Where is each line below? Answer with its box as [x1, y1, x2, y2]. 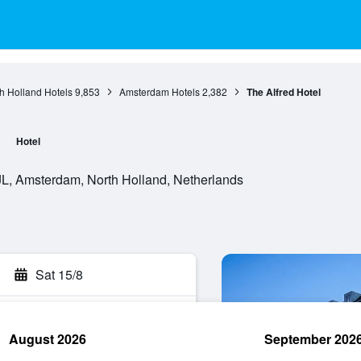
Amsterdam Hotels [118, 85, 200, 98]
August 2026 [9, 330, 86, 348]
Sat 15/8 [35, 265, 83, 284]
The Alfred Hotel [246, 85, 321, 99]
